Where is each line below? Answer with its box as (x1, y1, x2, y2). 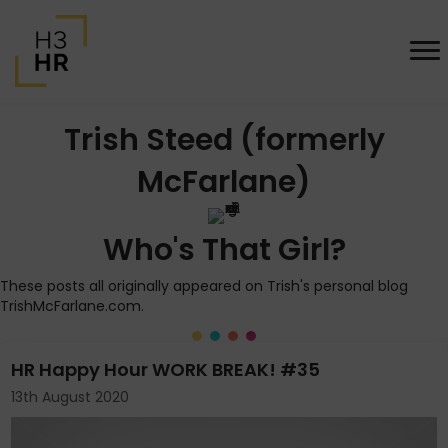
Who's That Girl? (102, 229, 346, 271)
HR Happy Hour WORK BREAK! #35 (11, 357, 320, 382)
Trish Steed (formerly (63, 119, 385, 161)
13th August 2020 (11, 387, 129, 407)
